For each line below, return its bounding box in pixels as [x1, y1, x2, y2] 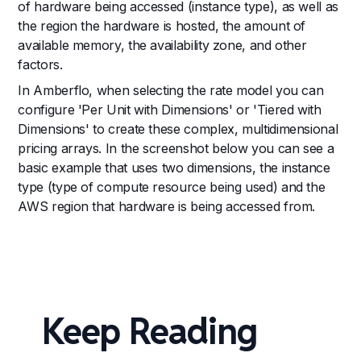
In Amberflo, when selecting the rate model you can [18, 81, 324, 98]
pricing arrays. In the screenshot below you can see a [18, 139, 334, 156]
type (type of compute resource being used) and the [18, 178, 326, 195]
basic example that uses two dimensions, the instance [18, 159, 330, 176]
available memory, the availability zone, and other [18, 36, 307, 53]
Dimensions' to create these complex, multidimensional [18, 120, 338, 137]
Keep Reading [42, 308, 257, 355]
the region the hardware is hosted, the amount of [18, 17, 306, 34]
